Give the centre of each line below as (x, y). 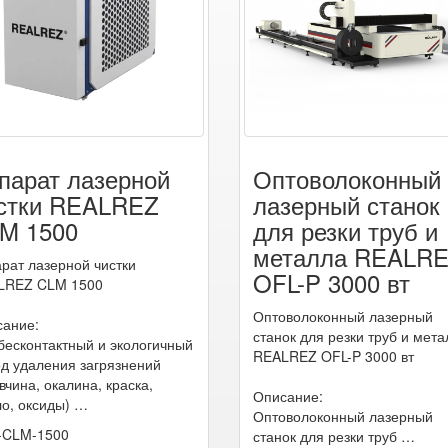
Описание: (288, 395)
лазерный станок (346, 204)
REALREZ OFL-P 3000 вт (333, 355)
